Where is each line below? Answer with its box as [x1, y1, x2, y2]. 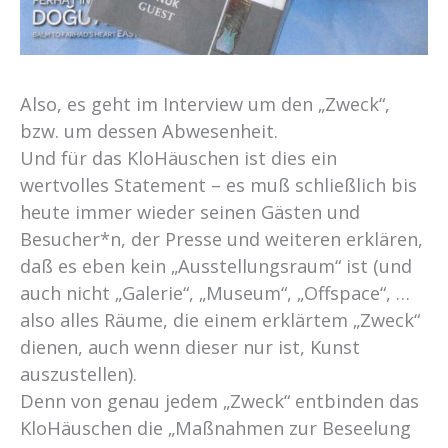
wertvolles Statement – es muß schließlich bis [20, 173, 417, 198]
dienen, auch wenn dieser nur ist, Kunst [20, 335, 360, 360]
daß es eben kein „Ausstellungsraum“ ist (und [20, 254, 412, 279]
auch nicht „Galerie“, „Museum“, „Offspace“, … [20, 281, 410, 306]
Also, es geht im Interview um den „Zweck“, [20, 92, 390, 117]
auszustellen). [20, 362, 137, 387]
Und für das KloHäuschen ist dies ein [20, 146, 337, 171]
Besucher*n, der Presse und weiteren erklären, [20, 227, 423, 252]
